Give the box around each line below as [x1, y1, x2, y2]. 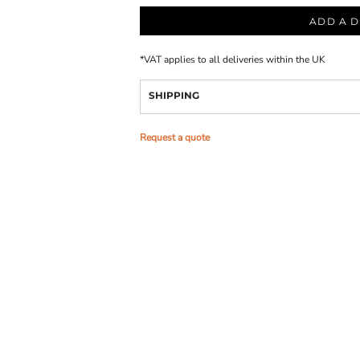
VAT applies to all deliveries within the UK [144, 53, 325, 66]
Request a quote [140, 131, 210, 144]
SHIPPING [149, 89, 199, 101]
